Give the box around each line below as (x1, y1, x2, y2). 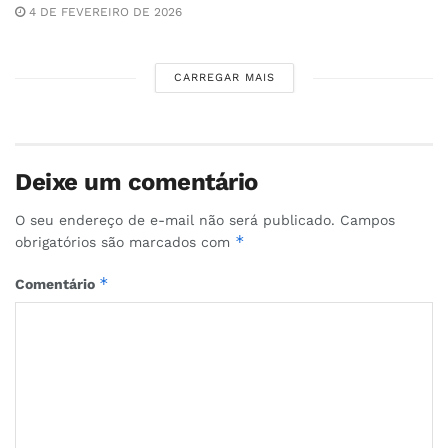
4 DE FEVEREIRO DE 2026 (25, 5, 182, 20)
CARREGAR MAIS (173, 71, 275, 85)
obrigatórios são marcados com (15, 234, 235, 251)
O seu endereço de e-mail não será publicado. (15, 212, 335, 229)
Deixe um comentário (15, 168, 258, 197)
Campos (340, 212, 395, 229)
